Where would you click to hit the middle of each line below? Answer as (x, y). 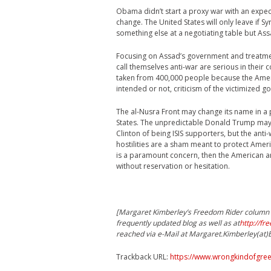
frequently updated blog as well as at (178, 223)
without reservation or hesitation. (173, 166)
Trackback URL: (143, 257)
